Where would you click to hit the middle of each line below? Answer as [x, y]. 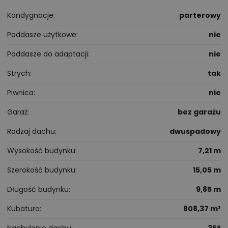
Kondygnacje [30, 15]
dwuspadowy [195, 131]
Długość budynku [38, 189]
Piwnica [20, 92]
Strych [19, 73]
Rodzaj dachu [31, 131]
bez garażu [199, 112]
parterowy [200, 15]
